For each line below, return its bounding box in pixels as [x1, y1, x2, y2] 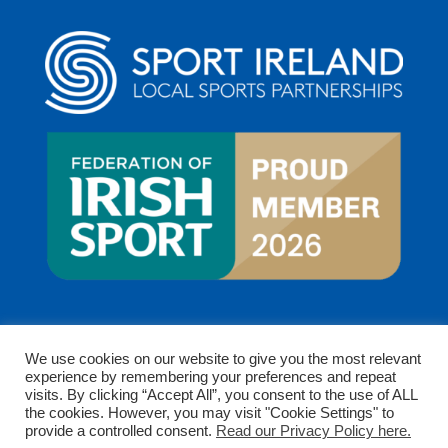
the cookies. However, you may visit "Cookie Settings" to [25, 405, 394, 421]
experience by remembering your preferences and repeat [25, 369, 396, 385]
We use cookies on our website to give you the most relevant [25, 351, 421, 367]
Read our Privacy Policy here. [216, 423, 411, 439]
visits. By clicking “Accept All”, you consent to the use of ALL [25, 387, 417, 403]
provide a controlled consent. [25, 423, 216, 439]
